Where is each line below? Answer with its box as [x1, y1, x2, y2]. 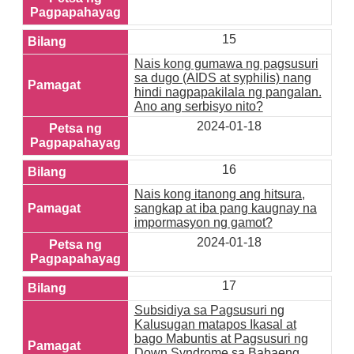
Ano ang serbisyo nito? [134, 100, 263, 114]
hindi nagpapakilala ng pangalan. [134, 85, 322, 100]
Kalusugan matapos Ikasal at [134, 318, 296, 332]
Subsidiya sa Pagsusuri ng [134, 303, 284, 318]
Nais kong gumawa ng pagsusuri [134, 57, 318, 71]
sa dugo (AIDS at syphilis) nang [134, 71, 311, 85]
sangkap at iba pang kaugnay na [134, 201, 317, 216]
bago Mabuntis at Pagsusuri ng [134, 332, 308, 346]
